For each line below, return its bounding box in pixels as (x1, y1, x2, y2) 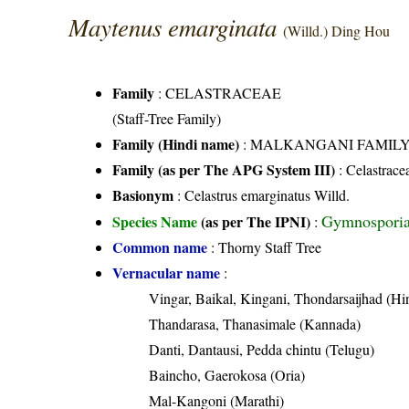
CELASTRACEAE (165, 83, 282, 102)
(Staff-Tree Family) (112, 109, 222, 128)
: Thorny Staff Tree (207, 237, 322, 257)
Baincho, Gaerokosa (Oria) (149, 365, 306, 384)
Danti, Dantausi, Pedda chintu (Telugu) (149, 340, 375, 359)
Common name (112, 236, 208, 257)
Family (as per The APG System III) (112, 159, 336, 180)
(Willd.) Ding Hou (283, 21, 391, 40)
